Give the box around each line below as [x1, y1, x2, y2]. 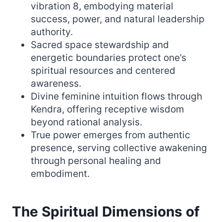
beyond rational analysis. [31, 116, 142, 128]
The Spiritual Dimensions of [12, 203, 200, 220]
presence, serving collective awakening [31, 142, 207, 154]
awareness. [31, 77, 81, 89]
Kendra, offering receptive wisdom [31, 103, 184, 115]
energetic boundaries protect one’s [31, 52, 186, 63]
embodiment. [31, 167, 90, 179]
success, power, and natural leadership [31, 13, 205, 25]
